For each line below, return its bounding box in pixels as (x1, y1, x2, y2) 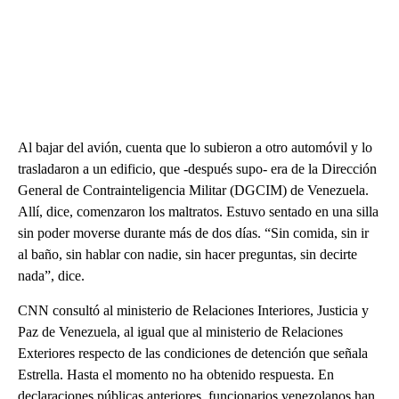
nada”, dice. (18, 267, 85, 283)
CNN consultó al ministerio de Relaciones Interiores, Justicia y (18, 302, 369, 318)
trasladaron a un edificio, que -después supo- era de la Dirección (18, 160, 377, 176)
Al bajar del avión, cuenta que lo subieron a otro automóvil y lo (18, 139, 372, 155)
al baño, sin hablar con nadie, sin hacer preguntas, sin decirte (18, 246, 357, 262)
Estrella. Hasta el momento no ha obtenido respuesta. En (18, 366, 334, 382)
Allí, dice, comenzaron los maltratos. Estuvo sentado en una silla (18, 203, 379, 219)
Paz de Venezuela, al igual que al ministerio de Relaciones (18, 323, 343, 339)
